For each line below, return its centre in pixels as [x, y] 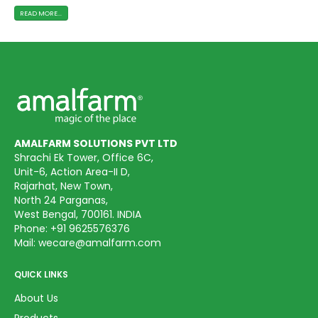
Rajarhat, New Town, [64, 186]
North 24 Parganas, [61, 200]
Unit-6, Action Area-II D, [72, 171]
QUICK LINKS [41, 275]
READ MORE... [41, 13]
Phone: [32, 228]
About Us [36, 298]
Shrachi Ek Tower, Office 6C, [84, 157]
